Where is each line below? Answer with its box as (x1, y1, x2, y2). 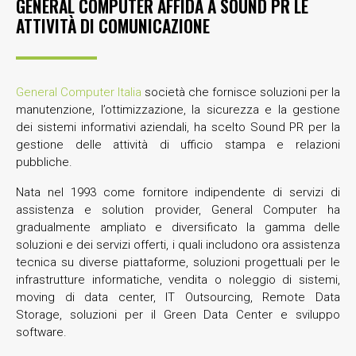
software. (16, 324, 67, 339)
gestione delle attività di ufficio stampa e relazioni (16, 137, 340, 152)
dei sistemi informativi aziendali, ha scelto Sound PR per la (16, 119, 340, 134)
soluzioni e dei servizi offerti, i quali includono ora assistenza (16, 237, 340, 252)
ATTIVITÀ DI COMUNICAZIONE (16, 13, 210, 38)
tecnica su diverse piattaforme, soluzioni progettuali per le (16, 254, 340, 269)
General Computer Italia (16, 84, 141, 99)
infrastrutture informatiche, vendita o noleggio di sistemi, (16, 272, 340, 287)
